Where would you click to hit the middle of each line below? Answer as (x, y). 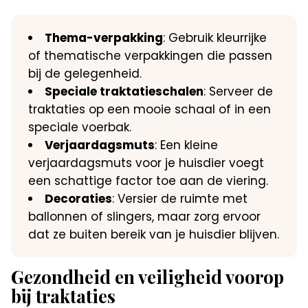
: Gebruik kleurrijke (215, 37)
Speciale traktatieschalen (124, 91)
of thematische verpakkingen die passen (151, 55)
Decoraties (79, 198)
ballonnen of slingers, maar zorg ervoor (145, 216)
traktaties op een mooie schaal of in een (150, 109)
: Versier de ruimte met (180, 198)
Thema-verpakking (104, 37)
